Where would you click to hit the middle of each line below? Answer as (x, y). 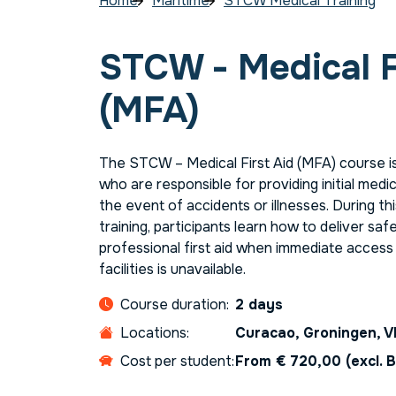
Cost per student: (177, 362)
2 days (259, 305)
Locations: (155, 333)
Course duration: (175, 305)
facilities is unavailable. (172, 270)
